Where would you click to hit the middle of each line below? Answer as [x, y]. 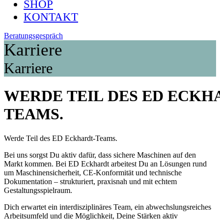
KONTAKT [51, 17]
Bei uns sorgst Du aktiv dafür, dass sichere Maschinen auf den [100, 155]
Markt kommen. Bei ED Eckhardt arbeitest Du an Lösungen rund [105, 164]
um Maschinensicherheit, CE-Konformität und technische [93, 172]
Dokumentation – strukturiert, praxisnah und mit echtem [90, 181]
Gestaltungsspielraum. [38, 190]
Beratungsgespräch [33, 36]
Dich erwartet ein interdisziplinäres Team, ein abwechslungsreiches [108, 207]
